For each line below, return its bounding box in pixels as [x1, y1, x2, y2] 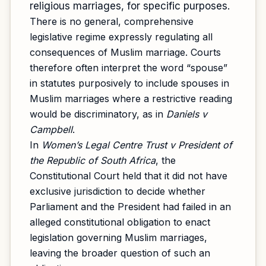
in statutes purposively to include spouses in [30, 77, 229, 89]
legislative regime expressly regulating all [30, 31, 213, 43]
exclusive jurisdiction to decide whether [30, 185, 205, 197]
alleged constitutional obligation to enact [30, 216, 210, 228]
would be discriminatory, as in [30, 108, 166, 120]
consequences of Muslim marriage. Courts [30, 46, 221, 58]
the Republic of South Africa [30, 154, 156, 166]
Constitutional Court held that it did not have [30, 170, 227, 182]
